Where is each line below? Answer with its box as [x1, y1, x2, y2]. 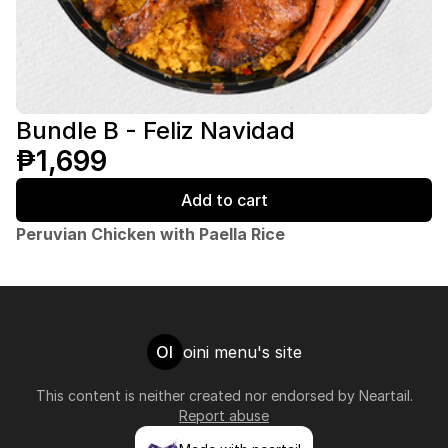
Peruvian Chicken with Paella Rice [16, 224, 285, 244]
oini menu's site [182, 342, 302, 362]
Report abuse [179, 407, 269, 424]
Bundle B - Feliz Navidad [16, 116, 295, 145]
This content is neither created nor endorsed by [35, 387, 359, 404]
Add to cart [180, 190, 268, 210]
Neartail [358, 387, 410, 404]
